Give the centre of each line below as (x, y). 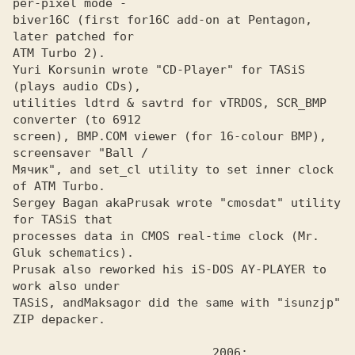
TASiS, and (48, 303)
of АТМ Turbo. (63, 186)
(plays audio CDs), (77, 86)
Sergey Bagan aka (70, 203)
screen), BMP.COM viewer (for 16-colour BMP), (170, 136)
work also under (66, 286)
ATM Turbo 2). (59, 53)
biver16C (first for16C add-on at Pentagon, (162, 20)
